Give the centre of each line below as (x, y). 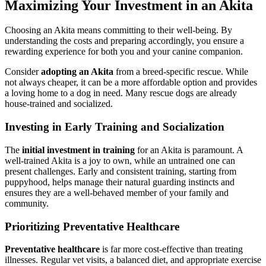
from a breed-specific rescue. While (181, 72)
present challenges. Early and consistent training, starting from (121, 171)
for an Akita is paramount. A (189, 150)
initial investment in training (78, 150)
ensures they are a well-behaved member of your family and (117, 192)
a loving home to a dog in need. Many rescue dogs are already (121, 93)
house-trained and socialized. (59, 104)
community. (27, 203)
